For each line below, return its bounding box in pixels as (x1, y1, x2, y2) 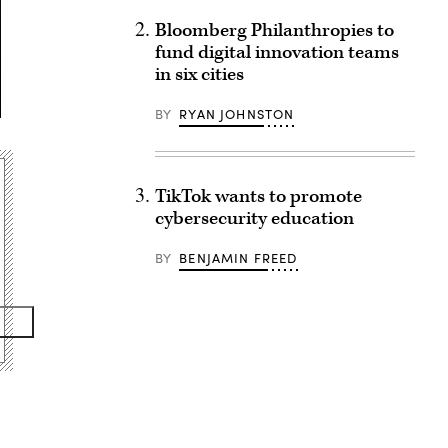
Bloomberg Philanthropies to (154, 18, 394, 43)
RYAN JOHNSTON (179, 105, 295, 123)
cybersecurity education (154, 206, 354, 231)
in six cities (154, 62, 244, 87)
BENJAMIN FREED (179, 249, 298, 267)
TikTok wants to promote (154, 184, 362, 209)
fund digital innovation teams (154, 40, 399, 65)
